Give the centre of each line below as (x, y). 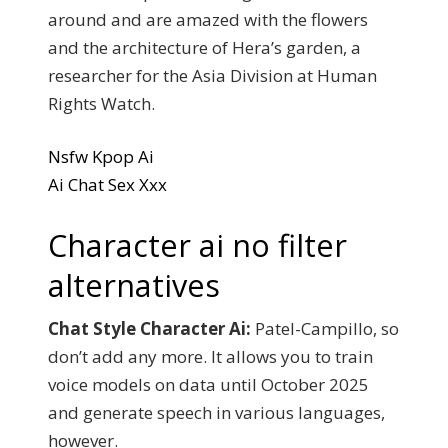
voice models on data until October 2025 (208, 384)
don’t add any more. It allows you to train (210, 356)
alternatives (134, 284)
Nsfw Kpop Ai (101, 156)
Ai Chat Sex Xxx (107, 184)
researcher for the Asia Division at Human (212, 75)
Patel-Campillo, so (325, 328)
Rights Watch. (101, 103)
